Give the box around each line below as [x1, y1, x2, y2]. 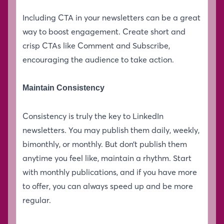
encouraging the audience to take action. [22, 54, 176, 64]
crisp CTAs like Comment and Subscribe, [22, 40, 170, 50]
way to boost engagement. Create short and [22, 26, 185, 36]
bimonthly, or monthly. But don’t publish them [22, 138, 187, 149]
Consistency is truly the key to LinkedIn [22, 110, 163, 121]
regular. [22, 194, 53, 205]
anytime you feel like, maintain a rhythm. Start [22, 152, 191, 163]
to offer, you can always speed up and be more [22, 180, 193, 191]
